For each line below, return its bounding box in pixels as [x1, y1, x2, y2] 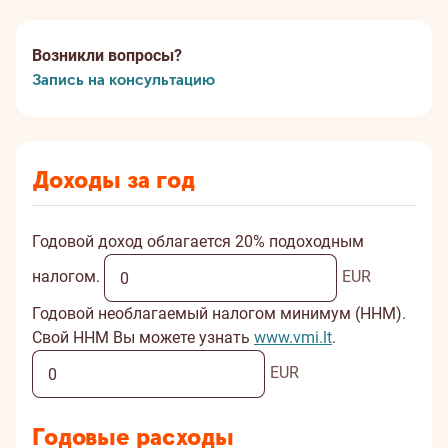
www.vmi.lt [254, 328, 332, 347]
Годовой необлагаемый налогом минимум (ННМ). [32, 304, 406, 323]
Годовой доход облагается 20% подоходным [32, 232, 364, 251]
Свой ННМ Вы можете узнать [32, 328, 254, 347]
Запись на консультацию [32, 70, 215, 91]
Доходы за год [32, 165, 195, 197]
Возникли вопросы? [32, 46, 182, 65]
